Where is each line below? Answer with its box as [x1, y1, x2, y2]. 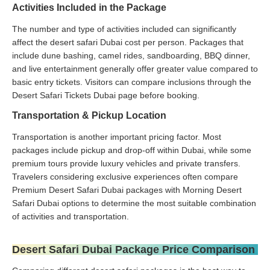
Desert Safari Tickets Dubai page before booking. [12, 90, 199, 100]
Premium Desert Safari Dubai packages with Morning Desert [12, 184, 242, 195]
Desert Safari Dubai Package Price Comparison [12, 243, 255, 256]
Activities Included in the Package [12, 2, 166, 13]
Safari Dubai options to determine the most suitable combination [12, 198, 256, 208]
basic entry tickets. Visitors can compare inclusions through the [12, 77, 251, 87]
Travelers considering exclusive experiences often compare [12, 171, 238, 181]
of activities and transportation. [12, 211, 129, 221]
